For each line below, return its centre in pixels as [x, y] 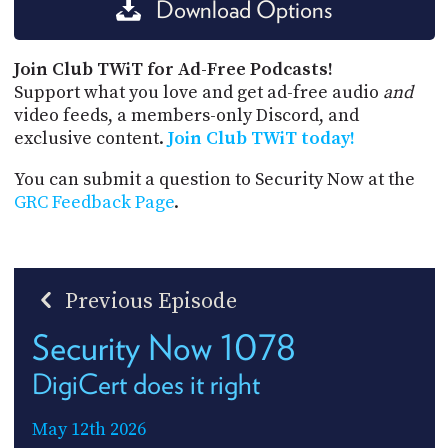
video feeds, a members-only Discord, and [186, 115]
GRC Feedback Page [93, 202]
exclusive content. [90, 138]
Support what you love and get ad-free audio [198, 92]
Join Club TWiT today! [261, 138]
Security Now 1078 [163, 346]
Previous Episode [148, 301]
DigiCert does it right [145, 383]
